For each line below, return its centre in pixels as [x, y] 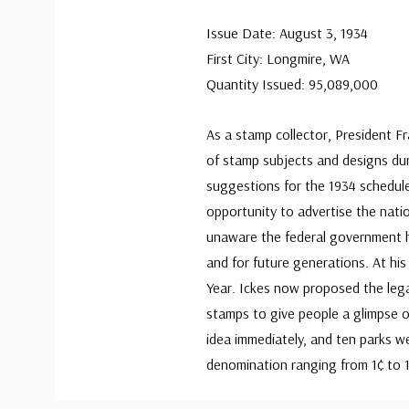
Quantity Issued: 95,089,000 [292, 84]
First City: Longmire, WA [278, 58]
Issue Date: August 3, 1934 [287, 33]
